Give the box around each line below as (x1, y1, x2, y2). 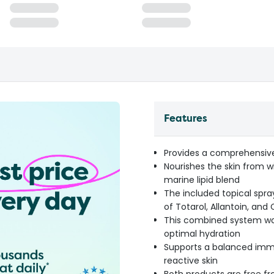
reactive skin (164, 254, 218, 267)
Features (164, 112, 207, 125)
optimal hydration (164, 228, 240, 240)
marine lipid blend (164, 174, 240, 186)
